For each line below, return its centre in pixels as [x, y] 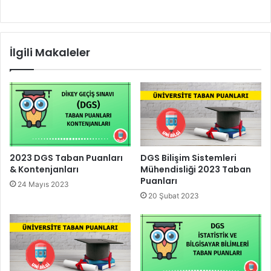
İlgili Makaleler [50, 53]
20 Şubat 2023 [174, 196]
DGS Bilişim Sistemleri [188, 158]
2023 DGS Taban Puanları [66, 158]
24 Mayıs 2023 [43, 184]
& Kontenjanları [44, 170]
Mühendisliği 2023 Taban [196, 170]
